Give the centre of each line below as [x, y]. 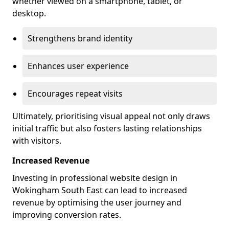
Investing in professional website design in [95, 178]
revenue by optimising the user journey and [97, 202]
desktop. [29, 13]
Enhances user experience [78, 66]
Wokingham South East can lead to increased [100, 190]
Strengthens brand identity [80, 38]
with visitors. [37, 141]
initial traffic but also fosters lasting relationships [107, 128]
